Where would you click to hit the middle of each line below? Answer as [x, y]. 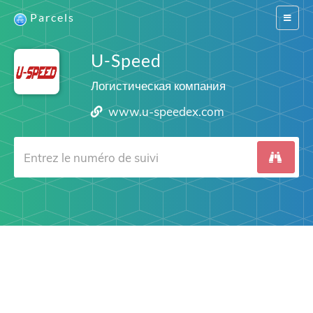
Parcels [52, 17]
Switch [295, 17]
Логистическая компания [158, 86]
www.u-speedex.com [167, 111]
